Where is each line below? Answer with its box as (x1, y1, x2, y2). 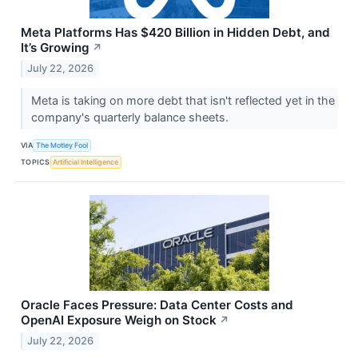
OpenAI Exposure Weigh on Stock (21, 312, 217, 328)
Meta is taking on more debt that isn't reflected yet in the (30, 93, 335, 107)
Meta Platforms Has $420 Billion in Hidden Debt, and (21, 24, 330, 40)
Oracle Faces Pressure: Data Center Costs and (21, 296, 293, 312)
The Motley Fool (36, 141, 89, 150)
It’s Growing (21, 39, 89, 55)
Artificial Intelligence (53, 157, 119, 167)
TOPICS (21, 157, 50, 167)
